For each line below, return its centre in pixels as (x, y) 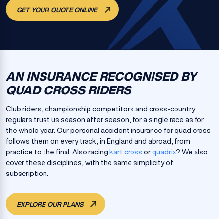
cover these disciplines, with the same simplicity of (89, 163)
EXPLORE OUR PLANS (51, 205)
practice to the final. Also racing (58, 152)
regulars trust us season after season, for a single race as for (105, 120)
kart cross (126, 152)
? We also (192, 152)
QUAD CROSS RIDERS (68, 90)
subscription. (27, 173)
